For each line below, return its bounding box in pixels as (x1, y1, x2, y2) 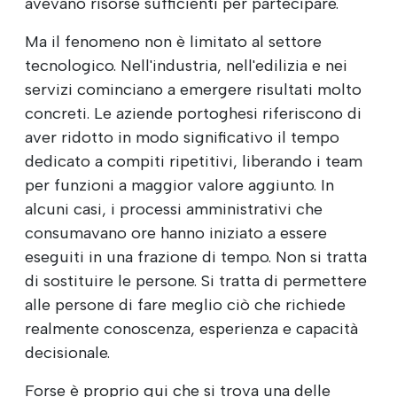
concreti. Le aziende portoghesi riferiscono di (25, 103, 362, 123)
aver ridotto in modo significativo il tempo (25, 127, 339, 147)
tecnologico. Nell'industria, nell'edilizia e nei (25, 55, 347, 75)
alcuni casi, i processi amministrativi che (25, 198, 323, 219)
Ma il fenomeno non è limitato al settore (25, 31, 322, 51)
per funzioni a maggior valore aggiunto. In (25, 175, 334, 195)
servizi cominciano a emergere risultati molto (25, 79, 362, 99)
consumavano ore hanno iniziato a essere (25, 222, 327, 243)
